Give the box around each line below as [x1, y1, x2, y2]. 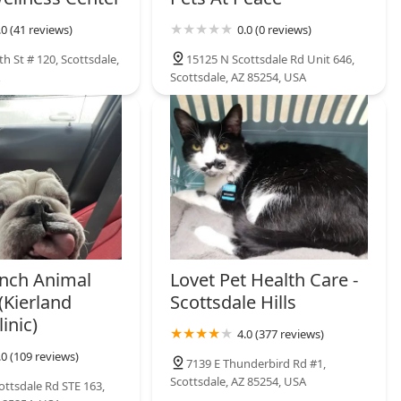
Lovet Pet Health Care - [170, 267, 359, 292]
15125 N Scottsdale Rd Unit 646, [186, 51, 355, 68]
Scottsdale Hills [170, 289, 297, 314]
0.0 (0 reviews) [237, 21, 312, 38]
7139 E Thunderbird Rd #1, [186, 354, 327, 371]
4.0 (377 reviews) [237, 325, 325, 342]
